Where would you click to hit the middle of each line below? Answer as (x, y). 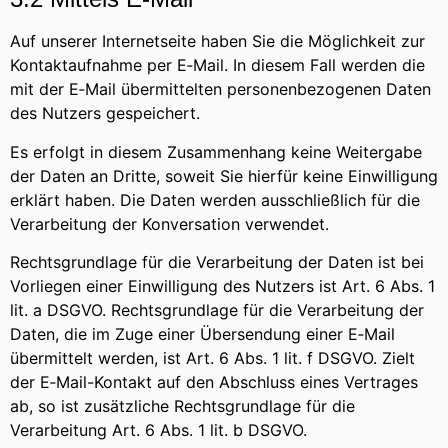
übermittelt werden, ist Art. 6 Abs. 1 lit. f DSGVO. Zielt (212, 358)
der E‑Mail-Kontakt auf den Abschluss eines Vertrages (214, 382)
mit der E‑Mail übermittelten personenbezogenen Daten (220, 89)
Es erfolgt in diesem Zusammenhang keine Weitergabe (216, 151)
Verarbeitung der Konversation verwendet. (169, 223)
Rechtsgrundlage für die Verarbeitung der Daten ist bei (217, 262)
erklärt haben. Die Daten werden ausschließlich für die (215, 199)
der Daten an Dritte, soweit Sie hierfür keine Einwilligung (224, 175)
